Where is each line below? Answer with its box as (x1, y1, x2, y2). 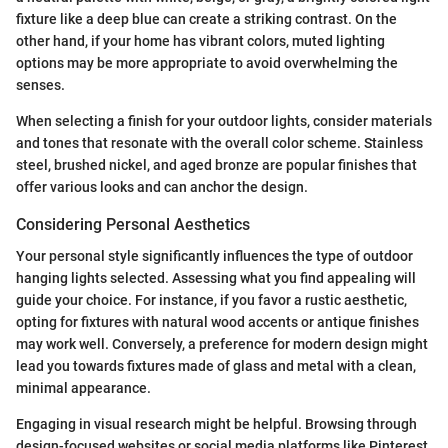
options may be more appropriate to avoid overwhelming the (16, 55, 398, 72)
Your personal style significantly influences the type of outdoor (16, 248, 413, 265)
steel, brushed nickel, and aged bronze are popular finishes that (16, 157, 417, 174)
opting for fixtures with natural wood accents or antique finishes (16, 314, 419, 331)
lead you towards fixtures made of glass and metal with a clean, (16, 358, 416, 375)
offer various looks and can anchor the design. (16, 179, 308, 196)
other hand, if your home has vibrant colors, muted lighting (16, 33, 385, 50)
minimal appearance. (16, 380, 151, 397)
